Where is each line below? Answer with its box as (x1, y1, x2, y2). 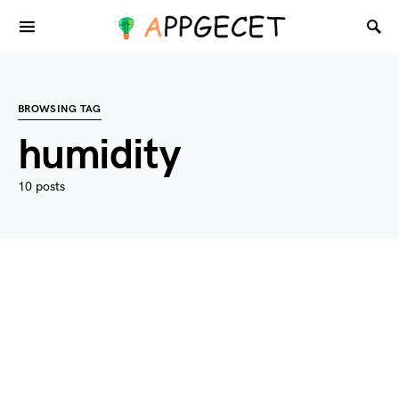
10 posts (18, 179, 65, 194)
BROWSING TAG (18, 102, 102, 116)
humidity (18, 130, 180, 181)
